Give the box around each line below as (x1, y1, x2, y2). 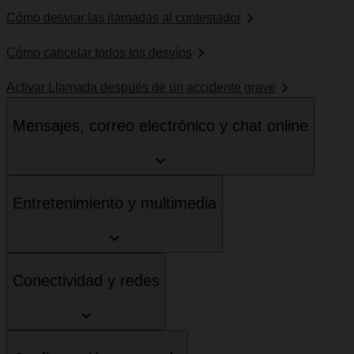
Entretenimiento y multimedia (13, 194, 217, 213)
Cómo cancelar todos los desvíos (6, 46, 192, 60)
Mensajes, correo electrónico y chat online (13, 117, 308, 135)
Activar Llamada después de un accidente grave (6, 81, 276, 95)
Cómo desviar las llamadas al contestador (6, 11, 241, 25)
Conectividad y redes (13, 272, 160, 290)
